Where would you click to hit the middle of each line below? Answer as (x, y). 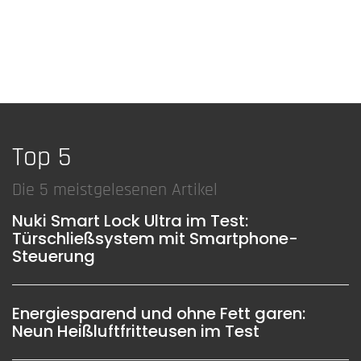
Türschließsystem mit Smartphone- (155, 238)
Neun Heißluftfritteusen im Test (136, 331)
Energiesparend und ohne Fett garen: (159, 313)
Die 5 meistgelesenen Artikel (115, 189)
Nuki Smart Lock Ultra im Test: (130, 220)
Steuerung (54, 256)
